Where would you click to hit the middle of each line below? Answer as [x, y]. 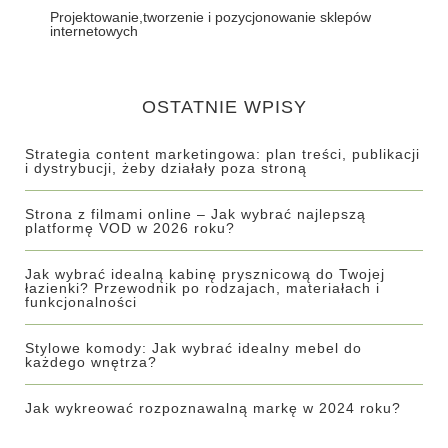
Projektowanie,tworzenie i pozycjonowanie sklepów [210, 17]
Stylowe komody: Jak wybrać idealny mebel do [193, 348]
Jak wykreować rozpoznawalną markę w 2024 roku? [213, 408]
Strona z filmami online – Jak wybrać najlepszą [195, 214]
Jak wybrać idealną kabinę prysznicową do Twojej [205, 274]
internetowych [94, 31]
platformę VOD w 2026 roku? [130, 228]
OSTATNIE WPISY [224, 107]
